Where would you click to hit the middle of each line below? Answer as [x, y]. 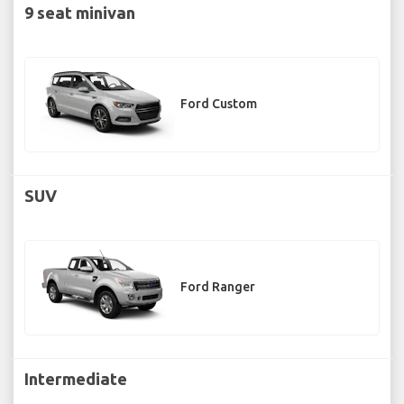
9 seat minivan [80, 12]
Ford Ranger [218, 287]
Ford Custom [219, 104]
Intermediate [76, 378]
